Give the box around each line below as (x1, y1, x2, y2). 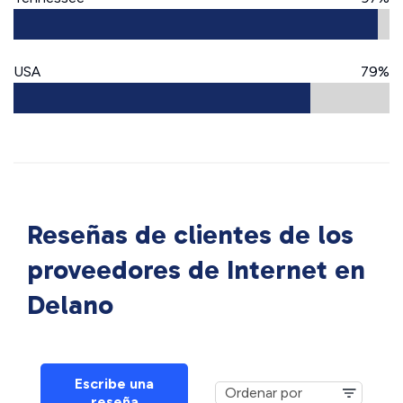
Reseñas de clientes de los (27, 219, 354, 251)
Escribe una (75, 375, 154, 392)
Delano (27, 289, 113, 321)
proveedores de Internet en (27, 254, 365, 286)
